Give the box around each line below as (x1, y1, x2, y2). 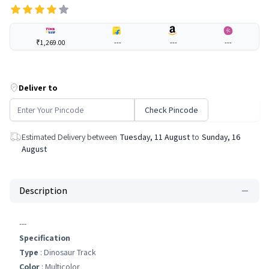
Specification (19, 232, 70, 243)
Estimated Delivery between (22, 131, 117, 142)
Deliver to (19, 82, 58, 93)
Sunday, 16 (202, 131, 241, 142)
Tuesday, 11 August (119, 131, 190, 142)
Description (19, 184, 67, 197)
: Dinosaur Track (38, 247, 96, 258)
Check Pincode (145, 104, 198, 115)
